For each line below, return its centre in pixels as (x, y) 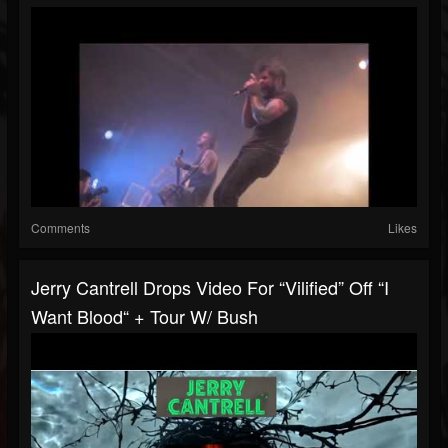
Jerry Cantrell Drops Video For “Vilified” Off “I (210, 287)
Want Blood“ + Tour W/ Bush (144, 316)
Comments (60, 228)
